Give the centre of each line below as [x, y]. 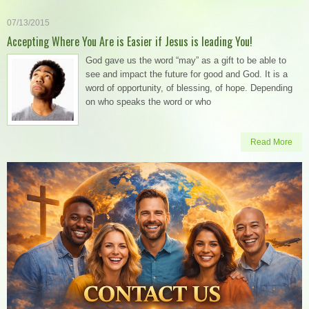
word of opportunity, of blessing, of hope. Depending [189, 88]
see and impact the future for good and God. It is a [187, 74]
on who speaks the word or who [148, 101]
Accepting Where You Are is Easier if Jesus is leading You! [130, 41]
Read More [271, 142]
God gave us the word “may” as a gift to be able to [186, 60]
